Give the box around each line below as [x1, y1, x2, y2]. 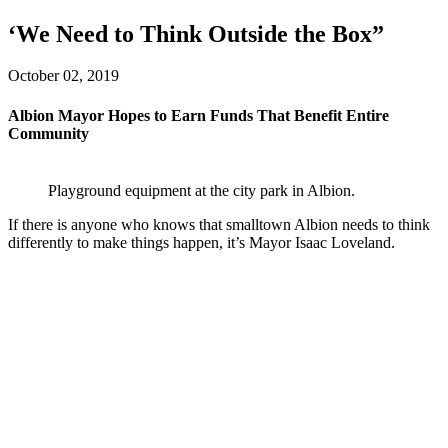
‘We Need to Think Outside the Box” [8, 20, 384, 47]
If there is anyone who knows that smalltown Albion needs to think [8, 215, 430, 233]
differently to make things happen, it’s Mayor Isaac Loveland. [8, 233, 395, 251]
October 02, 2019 [8, 67, 119, 85]
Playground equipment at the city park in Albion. [48, 181, 355, 199]
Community [8, 124, 89, 142]
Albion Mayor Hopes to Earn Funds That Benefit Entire [8, 106, 389, 124]
